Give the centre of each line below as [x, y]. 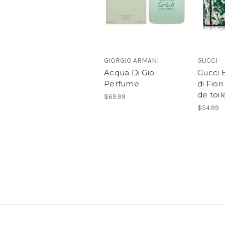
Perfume [122, 84]
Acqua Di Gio [129, 73]
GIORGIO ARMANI [131, 61]
